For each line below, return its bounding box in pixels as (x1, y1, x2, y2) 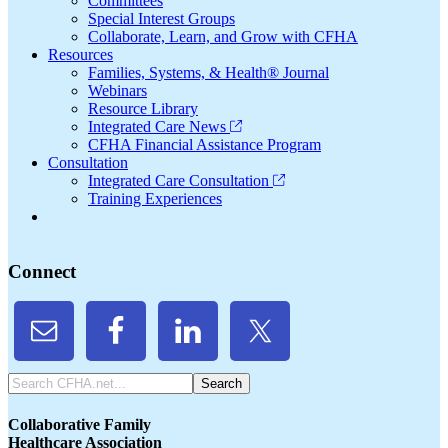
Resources (48, 45, 113, 63)
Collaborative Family (8, 415, 151, 433)
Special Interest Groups (88, 9, 235, 27)
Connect (8, 260, 76, 282)
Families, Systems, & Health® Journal (88, 63, 329, 81)
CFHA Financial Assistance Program (88, 135, 321, 153)
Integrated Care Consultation (88, 171, 273, 189)
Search (7, 372, 50, 390)
